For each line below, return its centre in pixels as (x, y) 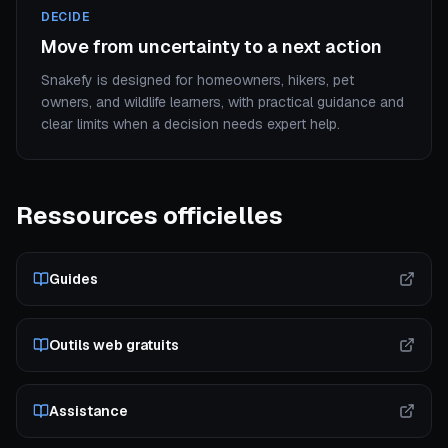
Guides (73, 279)
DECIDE (65, 17)
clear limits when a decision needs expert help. (190, 124)
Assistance (88, 411)
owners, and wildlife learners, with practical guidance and (222, 102)
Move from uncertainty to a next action (211, 46)
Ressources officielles (149, 215)
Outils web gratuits (114, 345)
